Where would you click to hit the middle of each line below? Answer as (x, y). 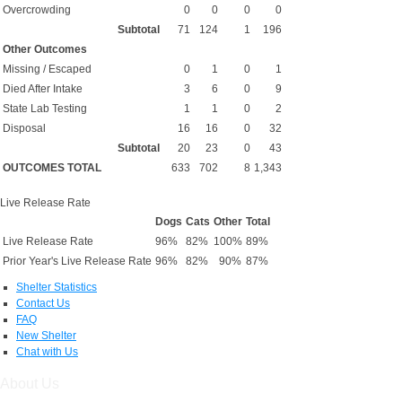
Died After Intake (43, 88)
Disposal (24, 128)
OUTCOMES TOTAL (52, 167)
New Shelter (46, 335)
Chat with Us (47, 351)
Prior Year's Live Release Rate (77, 261)
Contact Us (43, 303)
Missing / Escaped (47, 69)
